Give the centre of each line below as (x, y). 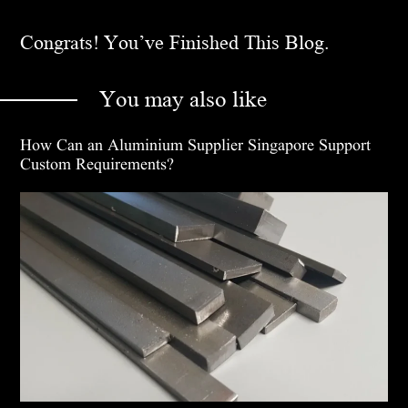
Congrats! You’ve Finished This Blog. (175, 43)
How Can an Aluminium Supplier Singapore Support (196, 146)
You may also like (184, 100)
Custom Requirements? (97, 165)
